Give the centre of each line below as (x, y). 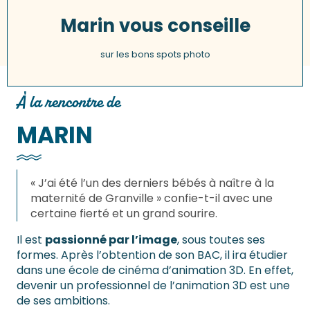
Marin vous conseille (155, 26)
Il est (31, 240)
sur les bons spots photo (155, 55)
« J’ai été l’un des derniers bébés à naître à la (152, 183)
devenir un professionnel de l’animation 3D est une (153, 286)
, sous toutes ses (221, 240)
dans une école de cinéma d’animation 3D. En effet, (155, 271)
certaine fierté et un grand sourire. (124, 214)
